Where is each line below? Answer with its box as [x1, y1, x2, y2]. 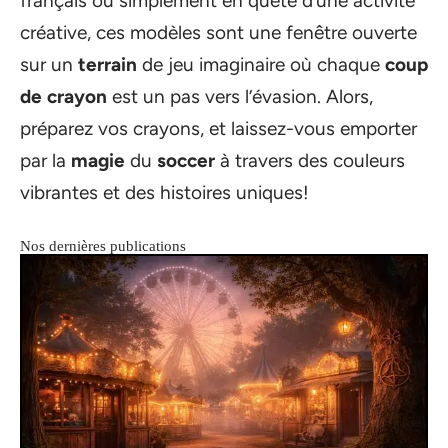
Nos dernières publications [20, 238, 186, 255]
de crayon [20, 85, 107, 109]
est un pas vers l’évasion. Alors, [107, 85, 373, 109]
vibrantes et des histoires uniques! [20, 181, 309, 205]
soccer [157, 149, 215, 173]
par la [20, 149, 71, 173]
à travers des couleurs [215, 149, 405, 173]
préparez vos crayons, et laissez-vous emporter [20, 117, 417, 141]
